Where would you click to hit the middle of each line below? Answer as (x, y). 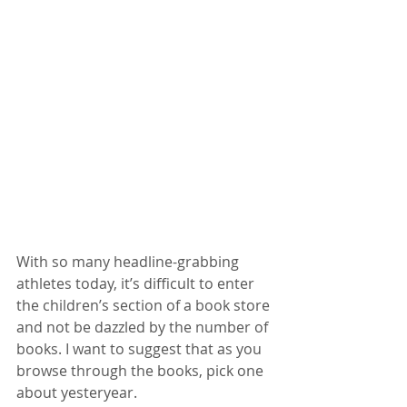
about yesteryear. (80, 392)
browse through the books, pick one (142, 370)
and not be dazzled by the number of (144, 327)
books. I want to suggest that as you (141, 348)
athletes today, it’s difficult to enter (137, 283)
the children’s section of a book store (145, 305)
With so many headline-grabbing (129, 261)
